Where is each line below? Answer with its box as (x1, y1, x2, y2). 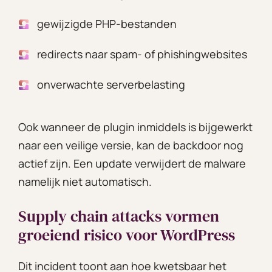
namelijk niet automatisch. (18, 174, 152, 189)
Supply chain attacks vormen (18, 205, 219, 227)
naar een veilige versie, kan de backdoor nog (18, 137, 243, 152)
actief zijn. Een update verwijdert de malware (18, 155, 246, 171)
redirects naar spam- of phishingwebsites (37, 46, 247, 61)
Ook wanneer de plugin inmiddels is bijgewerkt (18, 119, 253, 134)
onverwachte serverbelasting (37, 76, 185, 92)
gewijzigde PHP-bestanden (37, 16, 177, 31)
